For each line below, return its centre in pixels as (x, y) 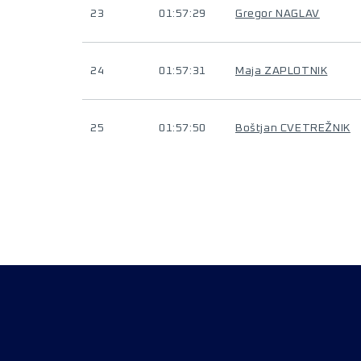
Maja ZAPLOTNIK (282, 71)
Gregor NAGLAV (278, 14)
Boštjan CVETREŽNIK (293, 128)
